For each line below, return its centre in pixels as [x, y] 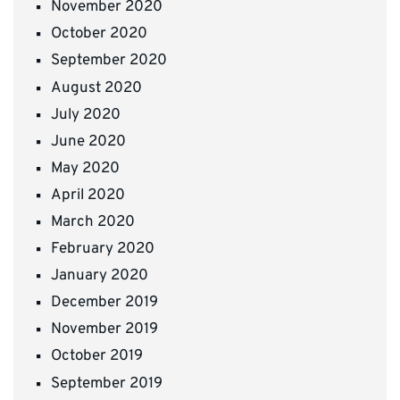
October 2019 [97, 357]
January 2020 [100, 276]
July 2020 [86, 115]
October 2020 [99, 34]
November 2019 [104, 330]
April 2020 [88, 195]
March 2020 [93, 222]
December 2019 [104, 303]
